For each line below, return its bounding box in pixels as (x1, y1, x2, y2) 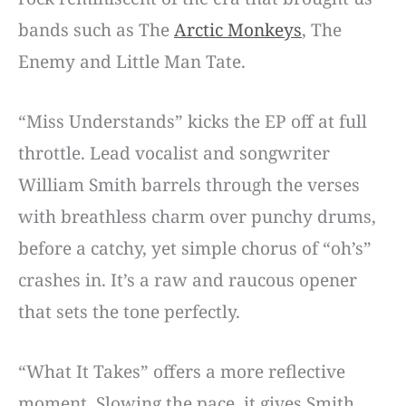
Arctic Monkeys (174, 18, 302, 43)
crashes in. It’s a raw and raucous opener (18, 268, 357, 293)
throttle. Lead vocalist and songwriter (18, 141, 330, 166)
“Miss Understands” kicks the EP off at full (18, 110, 367, 134)
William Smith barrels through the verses (18, 173, 360, 198)
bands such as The (18, 18, 174, 43)
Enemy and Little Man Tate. (18, 50, 246, 74)
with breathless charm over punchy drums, (18, 205, 376, 229)
